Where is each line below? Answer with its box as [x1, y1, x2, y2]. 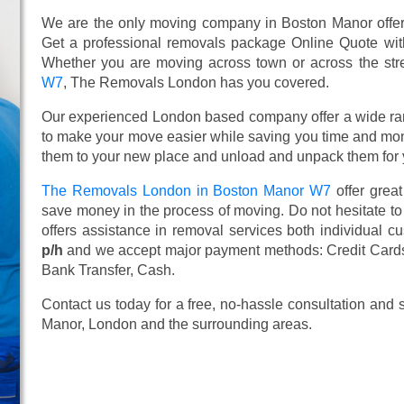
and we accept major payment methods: [63, 242, 327, 258]
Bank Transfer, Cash [41, 262, 171, 278]
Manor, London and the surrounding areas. [41, 316, 312, 332]
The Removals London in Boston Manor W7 [41, 182, 332, 198]
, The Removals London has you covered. [63, 74, 329, 90]
